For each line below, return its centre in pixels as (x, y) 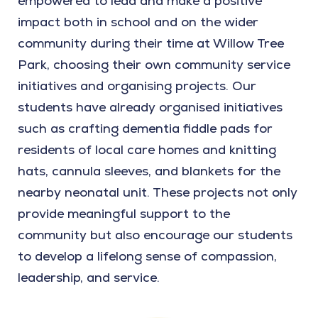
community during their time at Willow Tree (151, 43)
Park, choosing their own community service (154, 65)
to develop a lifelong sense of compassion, (147, 256)
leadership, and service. (89, 278)
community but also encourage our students (155, 235)
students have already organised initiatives (150, 107)
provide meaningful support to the (124, 214)
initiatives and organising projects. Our (137, 86)
